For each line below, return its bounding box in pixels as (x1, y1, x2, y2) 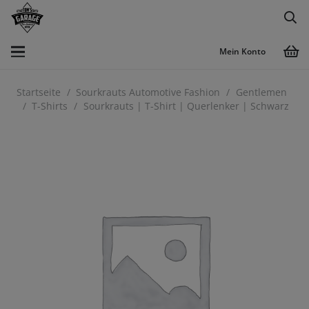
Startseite (17, 86, 61, 99)
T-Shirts (32, 99, 68, 112)
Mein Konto (219, 46, 266, 57)
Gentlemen (235, 86, 287, 99)
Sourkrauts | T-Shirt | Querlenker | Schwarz (83, 99, 289, 112)
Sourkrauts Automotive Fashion (76, 86, 221, 99)
